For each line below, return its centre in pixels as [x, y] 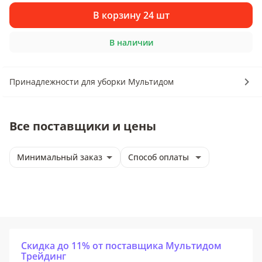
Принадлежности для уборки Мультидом [92, 82]
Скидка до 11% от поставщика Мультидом [121, 246]
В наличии [131, 42]
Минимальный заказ [60, 157]
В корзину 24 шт [131, 15]
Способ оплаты [158, 157]
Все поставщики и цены [83, 126]
